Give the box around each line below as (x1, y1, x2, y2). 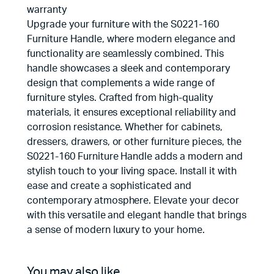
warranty (27, 5, 67, 15)
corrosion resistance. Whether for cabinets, (27, 122, 223, 132)
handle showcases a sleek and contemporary (27, 64, 230, 73)
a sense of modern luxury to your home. (27, 225, 205, 235)
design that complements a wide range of (27, 78, 215, 88)
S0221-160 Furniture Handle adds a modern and (27, 152, 243, 161)
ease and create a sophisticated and (27, 181, 192, 191)
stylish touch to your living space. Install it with (27, 166, 237, 176)
